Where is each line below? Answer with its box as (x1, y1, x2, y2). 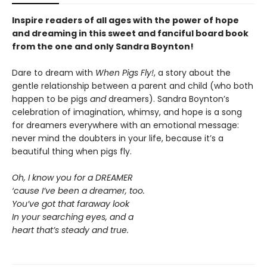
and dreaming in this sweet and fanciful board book (12, 27, 249, 39)
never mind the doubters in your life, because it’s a (12, 132, 223, 144)
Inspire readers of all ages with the (12, 14, 172, 26)
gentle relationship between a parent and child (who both (12, 80, 253, 92)
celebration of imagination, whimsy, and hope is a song (12, 106, 242, 118)
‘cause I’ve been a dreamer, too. (12, 185, 145, 197)
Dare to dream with (12, 67, 95, 79)
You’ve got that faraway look (12, 198, 129, 210)
